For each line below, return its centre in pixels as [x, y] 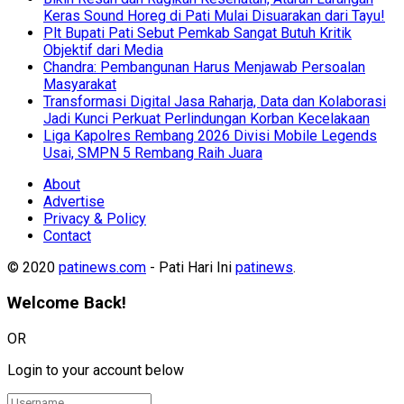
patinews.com [102, 268]
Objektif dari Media [103, 50]
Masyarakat [80, 85]
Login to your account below [96, 370]
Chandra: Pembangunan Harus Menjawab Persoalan [204, 68]
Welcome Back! [67, 303]
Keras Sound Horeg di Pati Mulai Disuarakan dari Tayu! [214, 16]
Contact [67, 236]
